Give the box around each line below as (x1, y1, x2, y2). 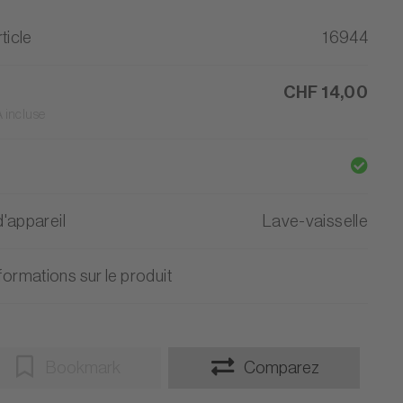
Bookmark (46, 359, 121, 376)
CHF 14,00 (282, 84, 369, 101)
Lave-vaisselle (262, 212, 369, 229)
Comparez (244, 359, 320, 376)
